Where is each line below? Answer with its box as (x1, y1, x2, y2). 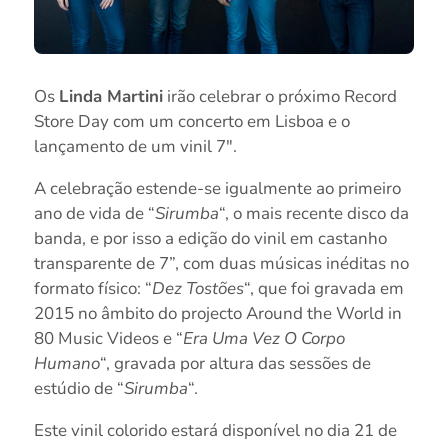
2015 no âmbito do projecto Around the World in (33, 302, 402, 326)
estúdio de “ (33, 377, 124, 401)
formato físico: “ (33, 277, 152, 301)
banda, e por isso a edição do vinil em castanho (33, 227, 387, 251)
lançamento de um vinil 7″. (33, 135, 237, 159)
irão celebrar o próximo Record (162, 85, 397, 109)
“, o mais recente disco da (218, 202, 409, 226)
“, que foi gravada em (243, 277, 404, 301)
